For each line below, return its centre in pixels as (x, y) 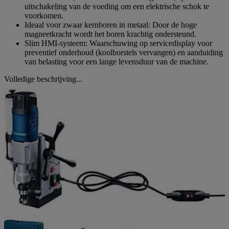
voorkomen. (44, 15)
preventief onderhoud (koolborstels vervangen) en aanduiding (124, 52)
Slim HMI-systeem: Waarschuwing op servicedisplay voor (118, 43)
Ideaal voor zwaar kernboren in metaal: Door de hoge (111, 25)
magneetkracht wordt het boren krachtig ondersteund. (110, 34)
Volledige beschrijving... (43, 79)
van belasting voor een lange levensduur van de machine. (117, 61)
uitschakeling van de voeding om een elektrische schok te (117, 6)
